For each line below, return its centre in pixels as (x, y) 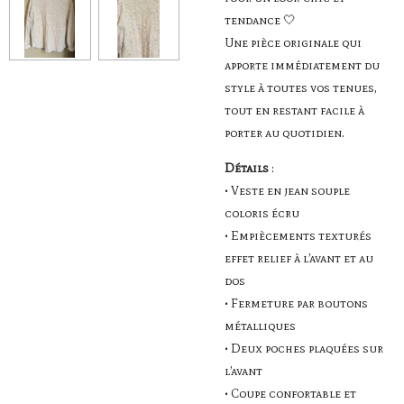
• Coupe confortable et (290, 394)
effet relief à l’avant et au (299, 258)
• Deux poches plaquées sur (304, 349)
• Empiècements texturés (298, 236)
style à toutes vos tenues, (300, 88)
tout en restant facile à (294, 110)
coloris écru (262, 213)
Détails (247, 168)
